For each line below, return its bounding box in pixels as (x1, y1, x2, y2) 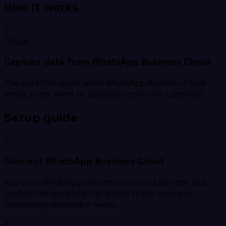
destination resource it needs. (4, 199, 118, 210)
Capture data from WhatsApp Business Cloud (4, 56, 210, 68)
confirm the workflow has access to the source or (4, 188, 194, 199)
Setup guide (4, 109, 78, 125)
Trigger (4, 35, 32, 47)
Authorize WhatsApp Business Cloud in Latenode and (4, 177, 206, 188)
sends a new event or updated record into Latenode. (4, 88, 204, 99)
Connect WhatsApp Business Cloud (4, 155, 164, 167)
